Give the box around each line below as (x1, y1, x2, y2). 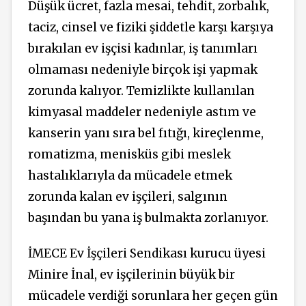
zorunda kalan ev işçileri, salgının (28, 189, 227, 204)
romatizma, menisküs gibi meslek (28, 146, 231, 162)
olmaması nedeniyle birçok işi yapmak (28, 61, 258, 77)
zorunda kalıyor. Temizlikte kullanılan (28, 83, 255, 98)
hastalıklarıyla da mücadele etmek (28, 167, 232, 183)
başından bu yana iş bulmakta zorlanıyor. (28, 210, 268, 225)
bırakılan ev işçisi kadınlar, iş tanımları (28, 40, 258, 56)
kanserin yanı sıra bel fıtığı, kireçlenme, (28, 125, 264, 141)
